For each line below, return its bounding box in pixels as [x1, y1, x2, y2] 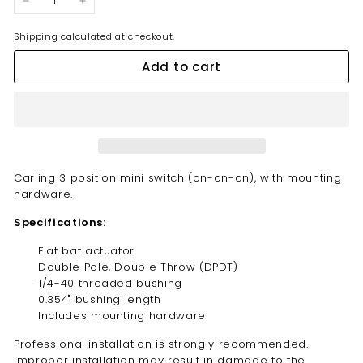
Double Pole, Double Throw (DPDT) [38, 258, 238, 275]
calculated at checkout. [58, 30, 175, 43]
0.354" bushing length [38, 291, 161, 307]
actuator [84, 242, 135, 258]
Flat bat [38, 242, 85, 258]
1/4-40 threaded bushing [38, 275, 182, 291]
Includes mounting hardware [38, 307, 206, 323]
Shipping [14, 30, 58, 43]
